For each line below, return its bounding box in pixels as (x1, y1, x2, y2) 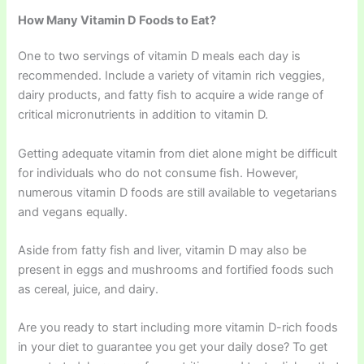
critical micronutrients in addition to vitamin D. (18, 107, 269, 123)
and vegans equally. (18, 204, 128, 219)
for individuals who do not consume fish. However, (18, 165, 299, 180)
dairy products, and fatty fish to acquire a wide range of (18, 88, 324, 103)
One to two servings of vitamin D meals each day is (18, 49, 301, 64)
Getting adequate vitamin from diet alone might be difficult (18, 145, 338, 161)
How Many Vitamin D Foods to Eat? (18, 13, 217, 28)
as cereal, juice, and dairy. (18, 282, 159, 297)
